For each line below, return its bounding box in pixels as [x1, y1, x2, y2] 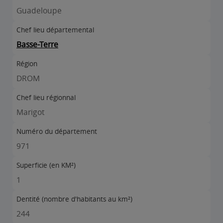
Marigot [16, 107, 44, 117]
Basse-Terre [16, 39, 58, 50]
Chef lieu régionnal [16, 93, 76, 102]
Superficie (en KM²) [16, 161, 76, 170]
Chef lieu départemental [16, 25, 94, 34]
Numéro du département [16, 127, 97, 136]
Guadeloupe [16, 5, 62, 16]
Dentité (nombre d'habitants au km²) [16, 195, 132, 204]
